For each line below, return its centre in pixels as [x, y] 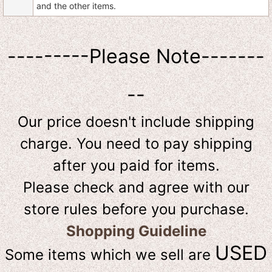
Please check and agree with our [136, 188]
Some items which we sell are [110, 255]
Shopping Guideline [136, 231]
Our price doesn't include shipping [136, 122]
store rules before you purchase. [136, 209]
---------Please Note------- [136, 56]
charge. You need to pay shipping [136, 144]
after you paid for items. [136, 166]
